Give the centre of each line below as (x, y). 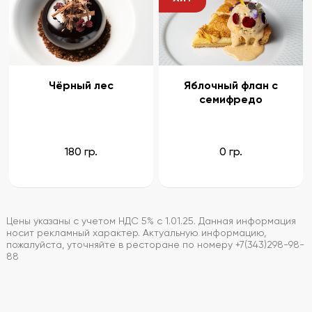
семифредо (231, 100)
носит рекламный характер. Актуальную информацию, (136, 233)
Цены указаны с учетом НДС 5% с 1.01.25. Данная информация (151, 221)
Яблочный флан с (231, 86)
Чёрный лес (81, 86)
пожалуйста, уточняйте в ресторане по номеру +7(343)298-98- (155, 245)
